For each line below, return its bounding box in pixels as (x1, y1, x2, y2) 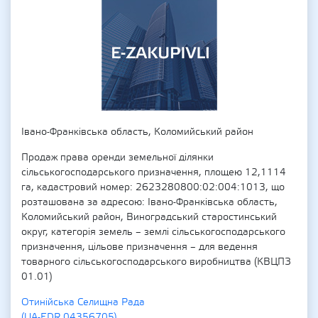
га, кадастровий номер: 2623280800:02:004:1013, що (21, 181, 285, 194)
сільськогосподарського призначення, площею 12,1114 (21, 166, 286, 179)
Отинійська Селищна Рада (21, 296, 145, 309)
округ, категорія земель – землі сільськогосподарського (21, 226, 285, 238)
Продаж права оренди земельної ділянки (21, 151, 214, 164)
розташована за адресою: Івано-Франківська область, (21, 196, 278, 209)
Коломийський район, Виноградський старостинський (21, 211, 277, 224)
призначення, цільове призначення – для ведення (21, 241, 258, 253)
